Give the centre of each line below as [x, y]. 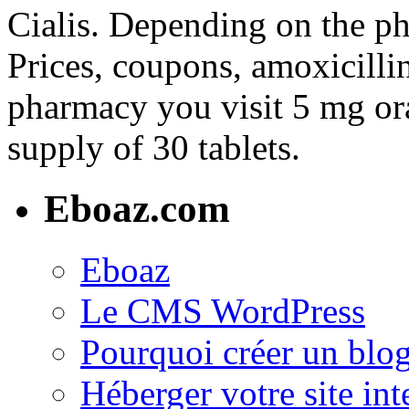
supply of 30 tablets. [154, 148]
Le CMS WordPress [223, 311]
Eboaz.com [137, 209]
